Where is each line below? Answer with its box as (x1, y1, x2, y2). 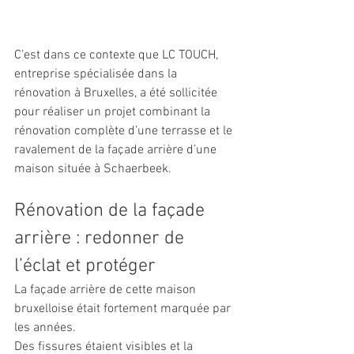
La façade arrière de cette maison (14, 282, 199, 299)
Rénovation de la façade (14, 200, 209, 223)
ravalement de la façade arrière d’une (14, 142, 220, 159)
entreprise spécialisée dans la (14, 66, 180, 83)
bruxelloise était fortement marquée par (14, 301, 234, 318)
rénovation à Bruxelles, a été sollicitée (14, 85, 220, 102)
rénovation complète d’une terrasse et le (14, 123, 235, 140)
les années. (14, 320, 79, 337)
